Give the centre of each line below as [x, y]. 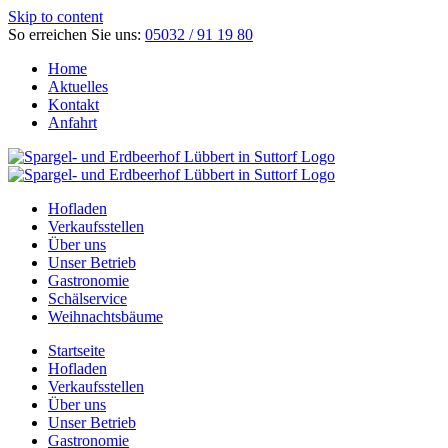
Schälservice [87, 298]
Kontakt [73, 104]
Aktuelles [78, 86]
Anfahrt [72, 122]
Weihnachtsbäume [105, 316]
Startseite [76, 350]
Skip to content [55, 16]
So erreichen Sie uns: [76, 34]
